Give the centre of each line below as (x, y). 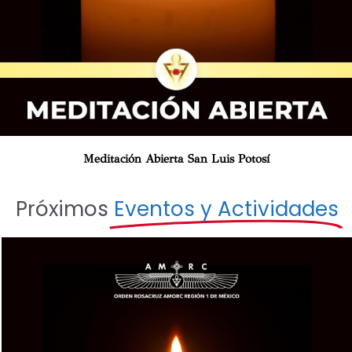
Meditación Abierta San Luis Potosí (176, 158)
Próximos (64, 209)
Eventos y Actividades (226, 209)
